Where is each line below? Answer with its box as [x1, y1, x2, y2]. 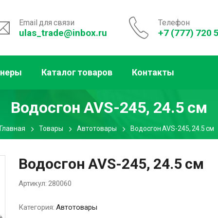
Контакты [132, 67, 174, 77]
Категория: [18, 203, 56, 212]
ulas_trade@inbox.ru [18, 27, 107, 38]
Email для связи [18, 18, 74, 27]
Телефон [158, 18, 190, 27]
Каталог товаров [41, 67, 112, 77]
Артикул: [18, 179, 48, 188]
